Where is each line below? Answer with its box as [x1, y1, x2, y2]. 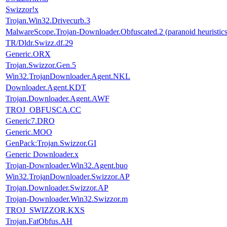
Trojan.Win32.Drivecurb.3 [6, 16, 90, 25]
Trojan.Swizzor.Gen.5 [6, 60, 76, 69]
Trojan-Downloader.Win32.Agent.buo [6, 161, 128, 170]
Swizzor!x [6, 5, 39, 14]
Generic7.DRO [6, 116, 55, 125]
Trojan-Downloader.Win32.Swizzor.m [6, 194, 128, 203]
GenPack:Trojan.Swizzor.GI [6, 138, 96, 147]
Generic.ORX [6, 49, 51, 58]
